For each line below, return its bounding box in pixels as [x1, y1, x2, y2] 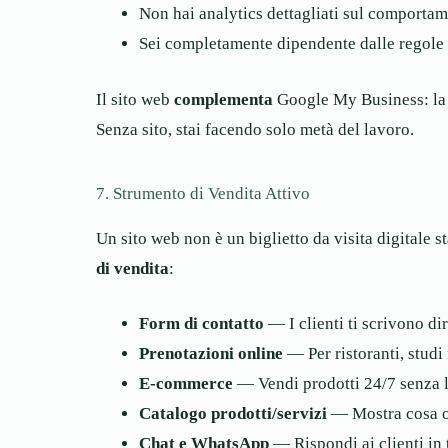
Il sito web [96, 89, 174, 109]
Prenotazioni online [138, 344, 283, 364]
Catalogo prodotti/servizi [138, 404, 327, 424]
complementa [174, 89, 273, 109]
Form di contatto [138, 314, 264, 334]
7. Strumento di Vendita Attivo [96, 183, 310, 203]
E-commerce [138, 374, 233, 394]
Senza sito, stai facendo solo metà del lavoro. [96, 119, 414, 139]
